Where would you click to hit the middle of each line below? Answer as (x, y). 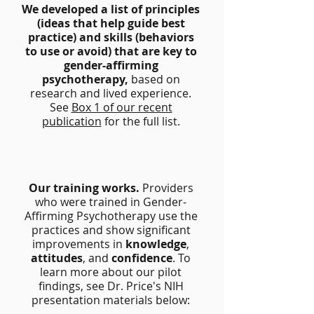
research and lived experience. (111, 93)
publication (71, 121)
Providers (168, 188)
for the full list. (141, 121)
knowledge (156, 244)
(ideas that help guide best (111, 23)
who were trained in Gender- (111, 202)
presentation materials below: (111, 300)
